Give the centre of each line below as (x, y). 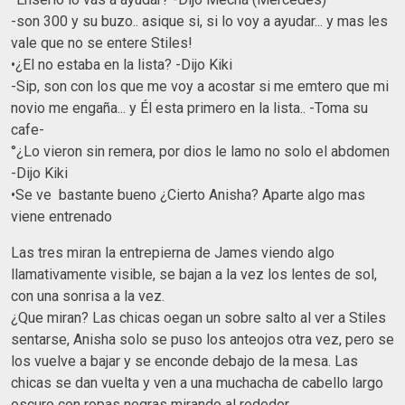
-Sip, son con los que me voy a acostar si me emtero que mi (200, 86)
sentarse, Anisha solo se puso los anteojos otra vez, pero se (202, 339)
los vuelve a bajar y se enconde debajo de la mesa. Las (184, 361)
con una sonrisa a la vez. (88, 296)
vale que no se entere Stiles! (102, 42)
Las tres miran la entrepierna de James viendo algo (173, 252)
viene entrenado (61, 216)
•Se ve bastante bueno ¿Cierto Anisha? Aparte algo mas (188, 194)
